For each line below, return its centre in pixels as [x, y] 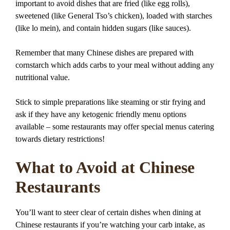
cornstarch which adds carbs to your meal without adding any [115, 65]
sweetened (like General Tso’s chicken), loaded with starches [114, 16]
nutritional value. [43, 77]
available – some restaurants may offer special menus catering [115, 127]
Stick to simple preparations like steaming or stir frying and [110, 102]
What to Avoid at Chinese [105, 167]
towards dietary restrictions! [60, 139]
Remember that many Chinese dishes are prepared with [104, 53]
